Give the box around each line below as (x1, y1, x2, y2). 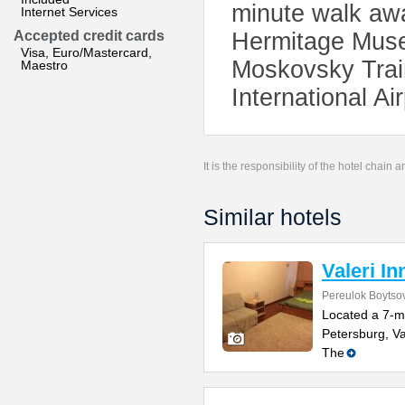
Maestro (21, 58, 68, 72)
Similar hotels (203, 204, 342, 230)
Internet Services (21, 5, 118, 19)
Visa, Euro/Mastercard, (21, 45, 152, 60)
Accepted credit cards (14, 28, 165, 43)
